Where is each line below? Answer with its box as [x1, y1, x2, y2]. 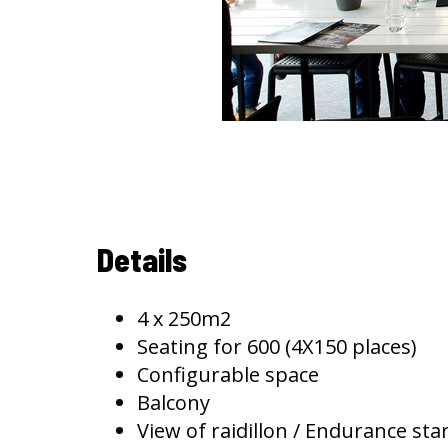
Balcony [137, 389, 210, 416]
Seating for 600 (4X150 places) [137, 333, 417, 360]
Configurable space [137, 361, 319, 388]
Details [97, 240, 187, 278]
